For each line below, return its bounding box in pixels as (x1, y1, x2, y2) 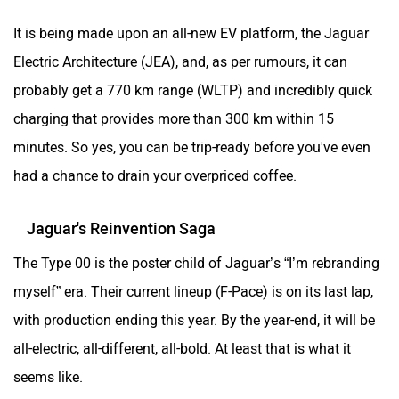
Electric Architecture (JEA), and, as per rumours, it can (13, 53, 347, 70)
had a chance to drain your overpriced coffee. (13, 167, 297, 184)
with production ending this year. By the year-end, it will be (13, 311, 375, 329)
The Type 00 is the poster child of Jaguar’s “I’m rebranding (13, 254, 379, 272)
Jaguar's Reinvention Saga (27, 218, 216, 239)
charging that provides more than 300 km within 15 (13, 110, 334, 127)
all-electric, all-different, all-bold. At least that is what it (13, 339, 351, 357)
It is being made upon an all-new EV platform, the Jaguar (13, 24, 369, 42)
